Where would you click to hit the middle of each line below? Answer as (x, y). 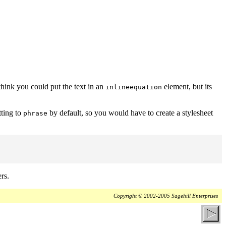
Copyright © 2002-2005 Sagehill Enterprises (166, 195)
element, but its (187, 86)
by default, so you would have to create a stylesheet (130, 112)
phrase (35, 113)
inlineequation (134, 87)
